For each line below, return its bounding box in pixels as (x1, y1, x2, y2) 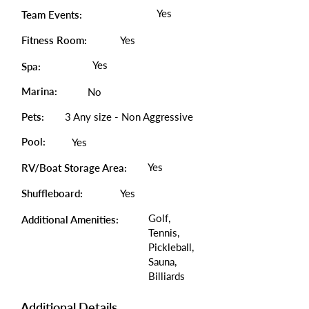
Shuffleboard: (21, 187, 83, 199)
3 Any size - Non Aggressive (65, 110, 193, 123)
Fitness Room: (21, 34, 87, 46)
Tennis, (148, 226, 179, 239)
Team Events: (21, 8, 82, 21)
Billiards (148, 270, 185, 282)
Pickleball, (148, 241, 194, 253)
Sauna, (148, 255, 177, 268)
